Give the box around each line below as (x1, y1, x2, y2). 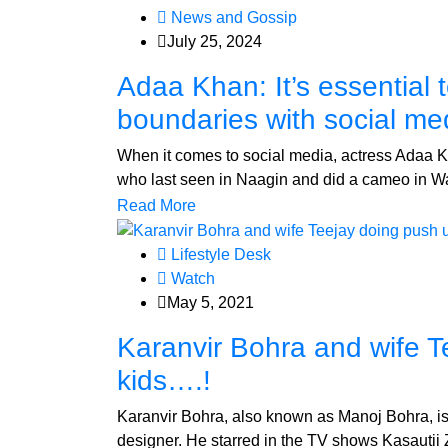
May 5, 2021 (167, 293, 254, 311)
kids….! (117, 364, 211, 396)
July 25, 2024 (167, 32, 262, 50)
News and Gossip (167, 8, 297, 26)
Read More (117, 196, 196, 214)
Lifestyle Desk (167, 245, 271, 263)
